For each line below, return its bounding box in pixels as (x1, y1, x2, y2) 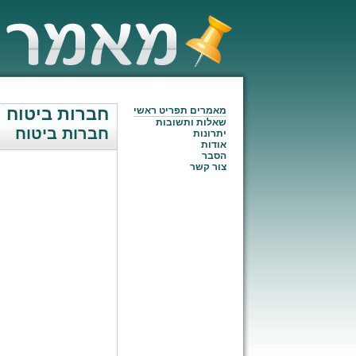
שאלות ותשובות (155, 117, 226, 128)
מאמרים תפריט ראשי (133, 105, 226, 116)
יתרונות (192, 128, 226, 139)
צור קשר (189, 161, 226, 172)
